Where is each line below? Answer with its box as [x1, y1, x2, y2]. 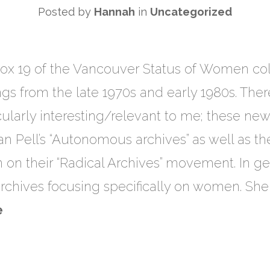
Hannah [94, 5, 135, 18]
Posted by [38, 5, 94, 18]
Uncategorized [150, 5, 232, 18]
